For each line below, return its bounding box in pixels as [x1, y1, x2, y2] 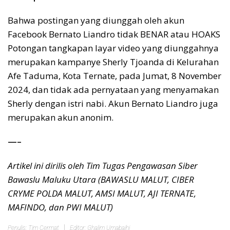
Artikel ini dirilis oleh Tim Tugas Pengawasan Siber [8, 160, 198, 172]
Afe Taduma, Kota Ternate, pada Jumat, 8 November [8, 70, 221, 82]
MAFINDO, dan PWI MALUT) [8, 201, 113, 214]
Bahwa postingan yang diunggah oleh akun [8, 14, 184, 27]
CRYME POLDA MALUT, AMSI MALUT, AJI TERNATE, [8, 187, 196, 200]
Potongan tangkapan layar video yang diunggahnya [8, 42, 219, 54]
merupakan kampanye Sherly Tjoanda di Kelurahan [8, 56, 219, 68]
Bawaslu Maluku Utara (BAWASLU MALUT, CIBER [8, 174, 194, 186]
